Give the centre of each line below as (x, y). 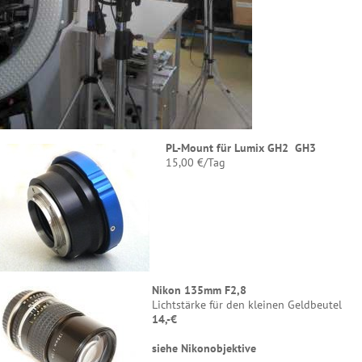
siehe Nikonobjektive (204, 348)
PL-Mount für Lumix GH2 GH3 (241, 148)
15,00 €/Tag (196, 162)
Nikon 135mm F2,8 (199, 290)
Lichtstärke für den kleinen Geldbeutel (247, 305)
